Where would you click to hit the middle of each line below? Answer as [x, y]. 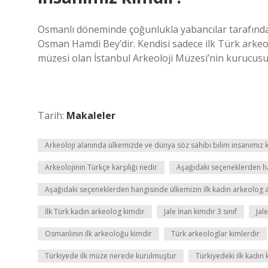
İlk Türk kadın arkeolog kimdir [95, 211]
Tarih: [52, 115]
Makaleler [91, 115]
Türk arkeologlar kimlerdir [215, 234]
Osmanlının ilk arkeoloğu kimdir [98, 234]
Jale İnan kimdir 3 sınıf [200, 211]
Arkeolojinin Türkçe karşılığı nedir [101, 167]
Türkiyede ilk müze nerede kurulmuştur [111, 256]
